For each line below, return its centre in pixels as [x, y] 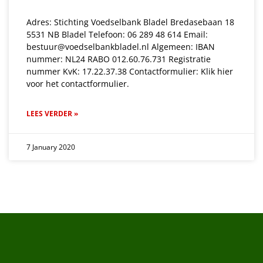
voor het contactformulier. [78, 83]
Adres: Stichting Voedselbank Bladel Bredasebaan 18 [130, 22]
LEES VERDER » [52, 113]
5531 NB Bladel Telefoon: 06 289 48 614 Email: [117, 34]
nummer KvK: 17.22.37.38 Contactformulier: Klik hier [130, 71]
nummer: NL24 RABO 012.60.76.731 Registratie [119, 59]
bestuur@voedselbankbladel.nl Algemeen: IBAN [121, 46]
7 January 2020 [51, 147]
